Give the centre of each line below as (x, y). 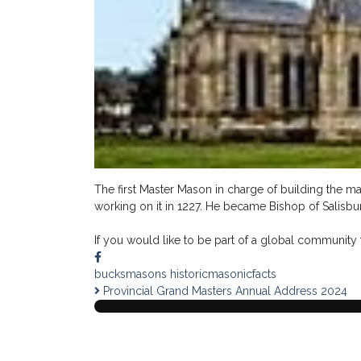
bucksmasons (131, 274)
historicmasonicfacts (223, 274)
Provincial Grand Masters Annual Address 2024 (224, 290)
